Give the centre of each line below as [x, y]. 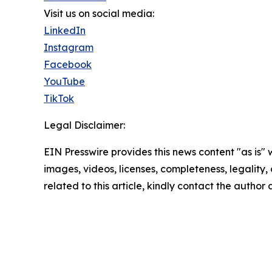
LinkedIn [65, 31]
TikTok [59, 99]
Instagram [69, 48]
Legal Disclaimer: [84, 125]
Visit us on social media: [99, 14]
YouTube [64, 82]
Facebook [68, 65]
